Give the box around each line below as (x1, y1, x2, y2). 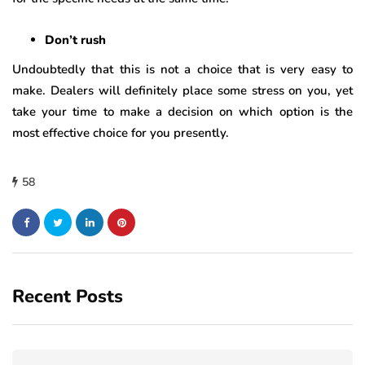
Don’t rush (45, 32, 106, 49)
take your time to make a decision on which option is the (12, 103, 353, 121)
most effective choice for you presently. (12, 125, 229, 142)
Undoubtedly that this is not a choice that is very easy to (12, 61, 353, 78)
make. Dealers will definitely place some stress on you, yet (12, 82, 353, 99)
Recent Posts (12, 284, 123, 310)
